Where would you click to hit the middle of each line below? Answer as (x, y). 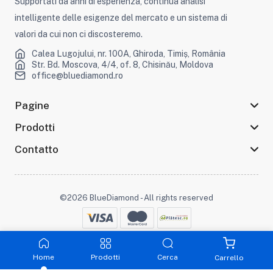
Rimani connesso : (123, 240)
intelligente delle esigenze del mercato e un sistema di (121, 18)
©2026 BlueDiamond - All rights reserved (136, 198)
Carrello (229, 258)
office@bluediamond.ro (77, 76)
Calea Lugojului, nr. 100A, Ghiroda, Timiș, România (128, 54)
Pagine (32, 105)
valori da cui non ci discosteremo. (78, 34)
